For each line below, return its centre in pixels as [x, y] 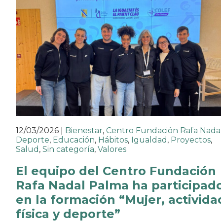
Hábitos [113, 140]
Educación [74, 140]
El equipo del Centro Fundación [116, 171]
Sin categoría [68, 149]
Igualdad [149, 140]
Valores [112, 149]
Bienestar [84, 130]
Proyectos [191, 140]
